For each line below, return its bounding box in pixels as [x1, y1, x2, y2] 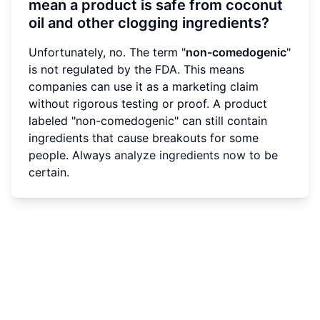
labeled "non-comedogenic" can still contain [29, 114, 267, 129]
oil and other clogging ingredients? [29, 14, 269, 32]
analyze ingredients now [114, 148, 246, 163]
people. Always [29, 148, 114, 163]
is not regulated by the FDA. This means [29, 62, 244, 77]
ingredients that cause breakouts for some [29, 131, 259, 146]
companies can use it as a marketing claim [29, 79, 259, 94]
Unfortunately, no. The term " [29, 45, 186, 60]
